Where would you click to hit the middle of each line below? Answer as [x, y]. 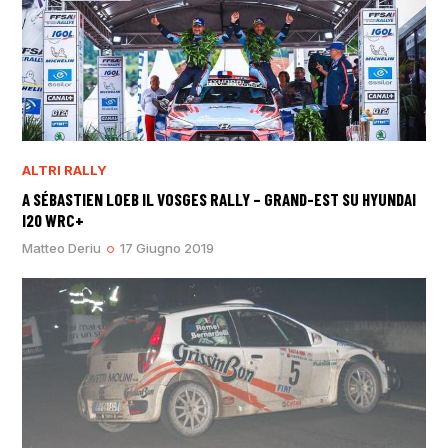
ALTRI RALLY [65, 170]
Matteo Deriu [62, 247]
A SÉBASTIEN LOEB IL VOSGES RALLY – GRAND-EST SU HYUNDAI [219, 198]
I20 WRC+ [53, 219]
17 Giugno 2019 [167, 247]
